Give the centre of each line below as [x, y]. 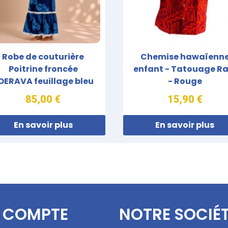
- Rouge [185, 81]
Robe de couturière [43, 56]
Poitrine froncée [43, 69]
